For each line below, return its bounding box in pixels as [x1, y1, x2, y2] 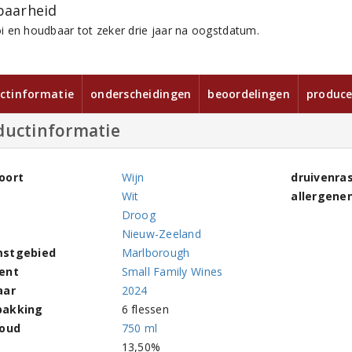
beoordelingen [207, 86, 290, 102]
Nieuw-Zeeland [121, 226, 201, 242]
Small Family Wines [121, 264, 223, 280]
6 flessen [121, 302, 169, 317]
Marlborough [121, 245, 190, 261]
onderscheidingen [90, 86, 192, 102]
